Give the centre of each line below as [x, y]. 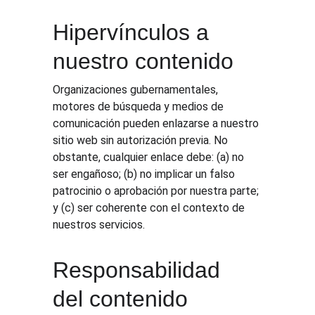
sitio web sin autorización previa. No [142, 140]
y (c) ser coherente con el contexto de [150, 208]
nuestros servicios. [99, 225]
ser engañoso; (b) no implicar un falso [146, 174]
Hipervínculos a [134, 32]
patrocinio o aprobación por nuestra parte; [157, 191]
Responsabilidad [140, 270]
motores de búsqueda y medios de [140, 107]
